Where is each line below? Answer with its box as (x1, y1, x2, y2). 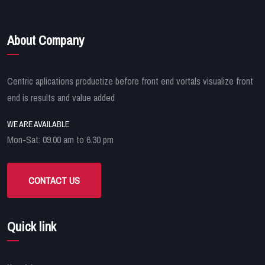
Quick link (7, 218, 56, 236)
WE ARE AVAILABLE (7, 119, 69, 130)
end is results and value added (7, 91, 115, 105)
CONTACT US (28, 174, 80, 188)
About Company (7, 31, 84, 49)
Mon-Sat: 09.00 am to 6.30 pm (7, 133, 114, 147)
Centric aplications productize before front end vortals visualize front (7, 75, 253, 88)
